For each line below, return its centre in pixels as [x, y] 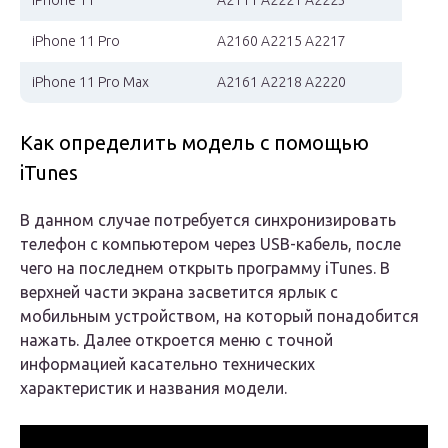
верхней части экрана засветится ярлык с [179, 292]
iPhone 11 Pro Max [90, 82]
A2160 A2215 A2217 [281, 41]
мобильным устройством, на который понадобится [219, 316]
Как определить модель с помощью [194, 143]
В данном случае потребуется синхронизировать [208, 220]
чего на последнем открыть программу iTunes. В [205, 268]
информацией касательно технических [167, 364]
